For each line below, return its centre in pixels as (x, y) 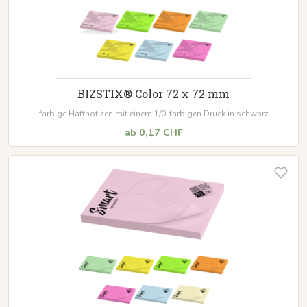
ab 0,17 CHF (153, 132)
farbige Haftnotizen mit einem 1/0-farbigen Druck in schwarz (153, 113)
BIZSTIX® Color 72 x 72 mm (153, 93)
